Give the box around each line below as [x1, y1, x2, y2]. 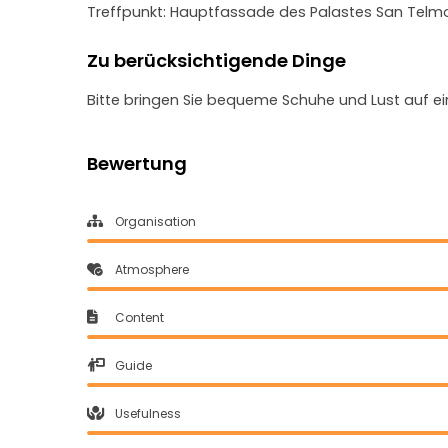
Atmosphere [115, 261, 189, 278]
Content [115, 309, 164, 326]
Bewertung [87, 151, 187, 176]
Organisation [115, 213, 196, 230]
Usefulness [115, 405, 181, 422]
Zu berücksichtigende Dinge [87, 48, 346, 73]
